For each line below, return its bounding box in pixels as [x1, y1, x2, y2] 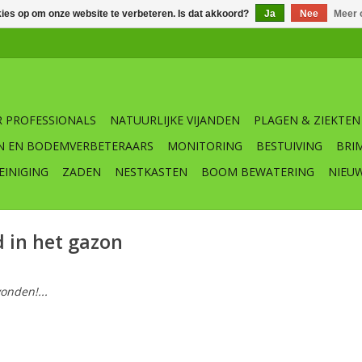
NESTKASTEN [115, 164, 187, 179]
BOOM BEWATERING [201, 164, 314, 179]
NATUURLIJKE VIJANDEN [110, 112, 240, 128]
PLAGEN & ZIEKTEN [254, 112, 360, 128]
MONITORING [167, 138, 242, 154]
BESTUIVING [256, 138, 322, 154]
